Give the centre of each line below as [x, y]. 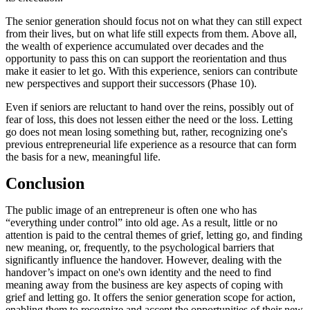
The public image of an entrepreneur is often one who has [131, 210]
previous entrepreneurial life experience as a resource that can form [151, 145]
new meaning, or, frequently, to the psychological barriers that [140, 248]
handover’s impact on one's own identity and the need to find [138, 273]
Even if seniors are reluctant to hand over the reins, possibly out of [149, 107]
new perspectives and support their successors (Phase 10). [131, 84]
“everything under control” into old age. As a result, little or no [142, 223]
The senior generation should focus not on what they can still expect [154, 21]
